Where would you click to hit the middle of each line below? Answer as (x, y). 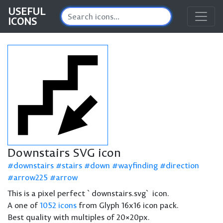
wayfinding (138, 165)
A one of (24, 205)
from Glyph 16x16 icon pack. (128, 205)
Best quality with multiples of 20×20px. (79, 217)
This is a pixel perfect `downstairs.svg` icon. (88, 193)
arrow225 (31, 177)
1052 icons (58, 205)
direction (182, 165)
